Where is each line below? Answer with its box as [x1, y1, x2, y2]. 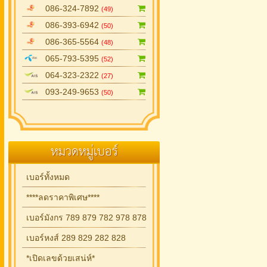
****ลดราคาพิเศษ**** [24, 193, 100, 202]
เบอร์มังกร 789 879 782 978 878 [24, 213, 147, 222]
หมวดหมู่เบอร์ [50, 140, 118, 163]
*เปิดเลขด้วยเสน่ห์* [24, 253, 95, 263]
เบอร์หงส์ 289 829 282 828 [24, 233, 126, 243]
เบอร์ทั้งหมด [24, 172, 70, 182]
